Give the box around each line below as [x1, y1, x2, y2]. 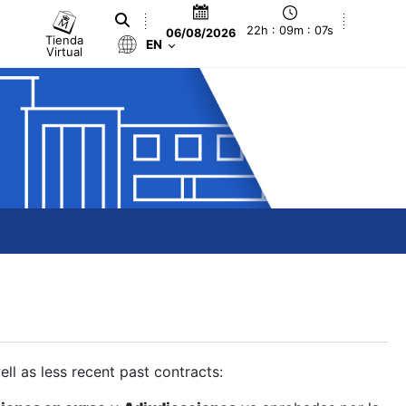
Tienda [45, 32, 84, 47]
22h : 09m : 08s [246, 24, 335, 38]
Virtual [46, 43, 83, 59]
